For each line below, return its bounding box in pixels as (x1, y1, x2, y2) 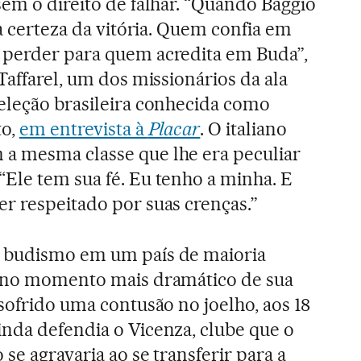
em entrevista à (19, 117, 148, 140)
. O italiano (200, 117, 288, 140)
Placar (147, 117, 201, 140)
